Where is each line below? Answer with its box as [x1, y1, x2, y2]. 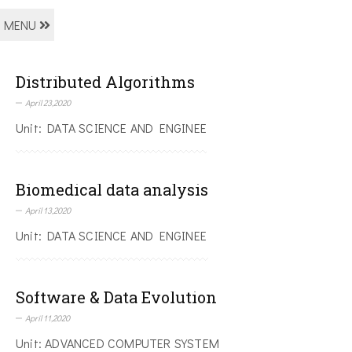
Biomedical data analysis [16, 179, 208, 200]
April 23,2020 [25, 97, 71, 109]
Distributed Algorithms [16, 71, 195, 93]
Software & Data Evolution [16, 287, 217, 308]
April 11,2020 [25, 312, 70, 324]
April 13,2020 [25, 204, 71, 217]
